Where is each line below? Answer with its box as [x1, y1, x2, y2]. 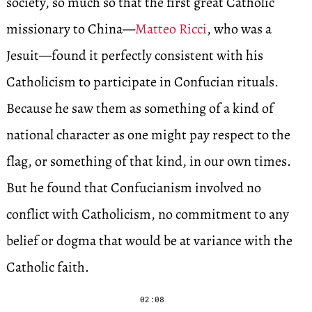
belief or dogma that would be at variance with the [6, 231, 292, 250]
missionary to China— [6, 19, 135, 38]
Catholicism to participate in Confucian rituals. [6, 72, 279, 91]
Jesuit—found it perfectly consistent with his [6, 46, 263, 65]
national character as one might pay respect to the [6, 125, 290, 144]
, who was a [206, 19, 272, 38]
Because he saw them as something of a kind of [6, 99, 274, 118]
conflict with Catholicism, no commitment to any [6, 205, 289, 224]
